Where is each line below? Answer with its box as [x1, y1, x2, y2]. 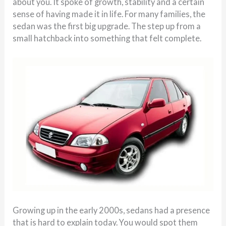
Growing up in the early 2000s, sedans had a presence [13, 205, 210, 215]
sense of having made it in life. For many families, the [13, 9, 206, 19]
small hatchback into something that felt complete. [13, 33, 202, 43]
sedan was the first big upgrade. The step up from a [13, 21, 201, 31]
